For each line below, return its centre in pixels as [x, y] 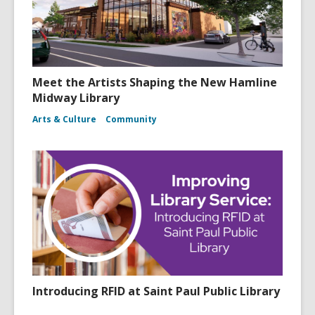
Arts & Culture [64, 120]
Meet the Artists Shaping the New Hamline [155, 83]
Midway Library [76, 98]
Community [131, 120]
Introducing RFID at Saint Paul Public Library [156, 291]
